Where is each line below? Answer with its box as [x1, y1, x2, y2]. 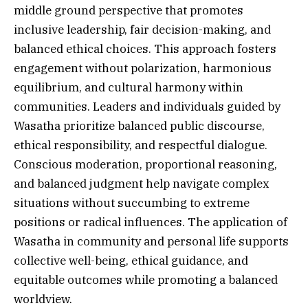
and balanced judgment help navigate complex [14, 176, 269, 192]
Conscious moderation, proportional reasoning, [14, 157, 277, 173]
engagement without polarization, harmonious [14, 60, 272, 76]
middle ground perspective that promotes [14, 3, 243, 19]
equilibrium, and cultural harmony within [14, 80, 243, 96]
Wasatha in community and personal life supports [14, 234, 289, 250]
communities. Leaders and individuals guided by [14, 99, 280, 115]
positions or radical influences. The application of [14, 214, 287, 230]
